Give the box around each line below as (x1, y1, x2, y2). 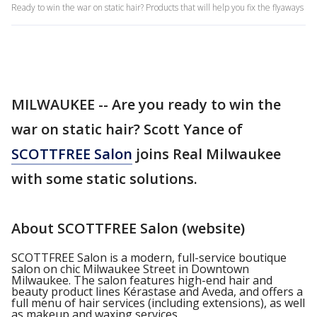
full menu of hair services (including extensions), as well (11, 295, 305, 311)
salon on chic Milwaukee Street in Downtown (11, 261, 249, 277)
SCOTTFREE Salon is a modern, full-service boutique (11, 250, 287, 265)
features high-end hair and (129, 272, 272, 288)
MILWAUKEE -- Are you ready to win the (11, 95, 281, 114)
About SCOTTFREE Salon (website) (11, 219, 245, 238)
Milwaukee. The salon (11, 272, 129, 288)
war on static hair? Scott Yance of (11, 120, 243, 139)
